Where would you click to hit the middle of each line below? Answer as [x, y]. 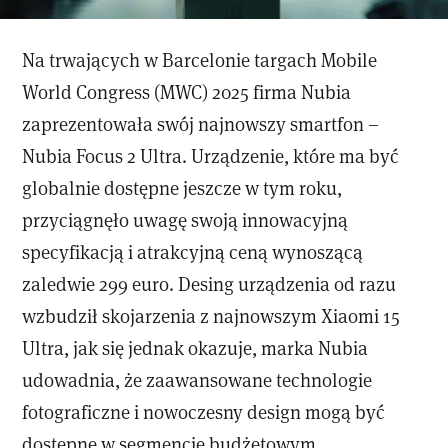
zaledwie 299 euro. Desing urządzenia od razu [209, 283]
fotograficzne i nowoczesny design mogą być [204, 411]
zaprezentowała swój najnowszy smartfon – [201, 123]
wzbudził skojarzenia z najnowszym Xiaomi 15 [211, 315]
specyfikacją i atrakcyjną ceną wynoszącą [193, 251]
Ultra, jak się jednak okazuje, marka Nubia [195, 347]
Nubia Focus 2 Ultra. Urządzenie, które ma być [211, 155]
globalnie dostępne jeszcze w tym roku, [182, 187]
